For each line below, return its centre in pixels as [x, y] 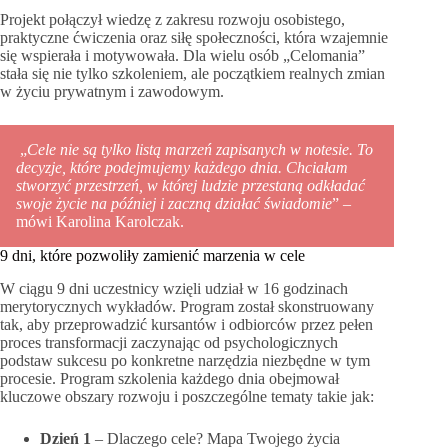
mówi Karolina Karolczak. [100, 222]
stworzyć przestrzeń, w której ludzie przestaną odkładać [190, 186]
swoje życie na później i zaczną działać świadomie [174, 204]
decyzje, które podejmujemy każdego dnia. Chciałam [182, 168]
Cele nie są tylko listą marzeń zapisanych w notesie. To [200, 150]
